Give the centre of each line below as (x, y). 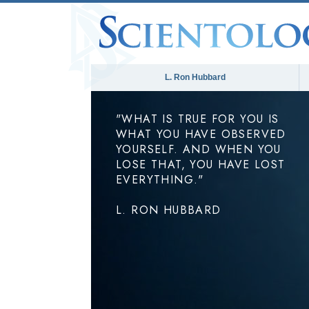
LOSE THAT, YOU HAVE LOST (201, 165)
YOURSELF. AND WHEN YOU (199, 149)
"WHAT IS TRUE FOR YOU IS (198, 119)
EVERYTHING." (160, 180)
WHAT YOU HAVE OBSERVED (201, 134)
